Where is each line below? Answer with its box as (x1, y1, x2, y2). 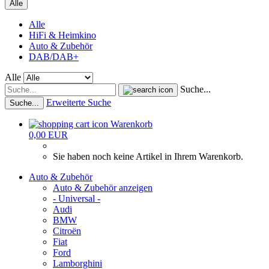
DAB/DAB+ (29, 52, 79, 62)
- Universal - (53, 193, 100, 204)
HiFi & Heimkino (29, 30, 96, 40)
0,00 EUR (29, 130, 68, 140)
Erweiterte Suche (46, 97, 111, 107)
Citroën (53, 226, 81, 236)
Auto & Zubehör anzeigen (53, 183, 153, 193)
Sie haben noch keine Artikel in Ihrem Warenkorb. (53, 151, 243, 162)
